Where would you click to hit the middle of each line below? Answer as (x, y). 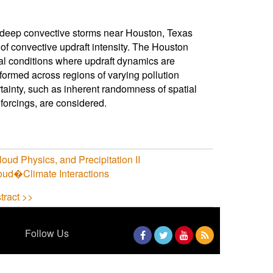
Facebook (152, 253)
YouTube (193, 253)
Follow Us (47, 233)
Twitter (168, 253)
